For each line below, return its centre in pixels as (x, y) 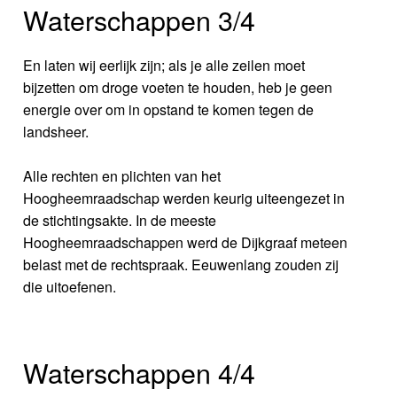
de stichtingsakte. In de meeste (120, 221)
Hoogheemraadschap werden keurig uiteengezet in (184, 198)
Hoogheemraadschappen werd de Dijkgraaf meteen (186, 243)
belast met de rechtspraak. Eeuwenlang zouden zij (181, 265)
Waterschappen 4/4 (140, 373)
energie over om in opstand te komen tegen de (169, 110)
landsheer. (56, 132)
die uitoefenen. (70, 287)
